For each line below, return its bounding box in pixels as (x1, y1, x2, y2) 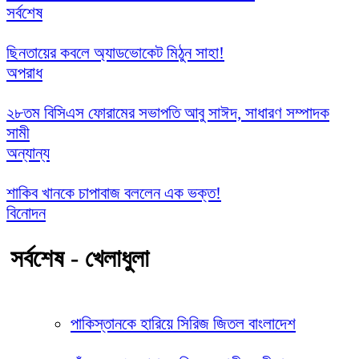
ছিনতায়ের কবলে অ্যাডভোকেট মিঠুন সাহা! (6, 42, 224, 63)
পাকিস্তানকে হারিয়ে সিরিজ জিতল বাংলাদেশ (71, 313, 296, 333)
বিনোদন (6, 203, 46, 223)
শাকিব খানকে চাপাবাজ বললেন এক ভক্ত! (6, 183, 221, 203)
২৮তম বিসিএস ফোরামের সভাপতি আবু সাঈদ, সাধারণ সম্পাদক (6, 103, 329, 123)
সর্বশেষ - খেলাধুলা (10, 244, 149, 272)
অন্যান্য (6, 143, 50, 163)
